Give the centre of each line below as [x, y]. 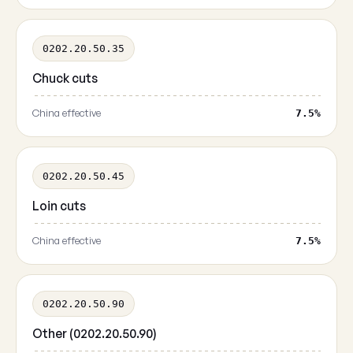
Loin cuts [59, 206]
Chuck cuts [65, 78]
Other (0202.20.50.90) [95, 333]
